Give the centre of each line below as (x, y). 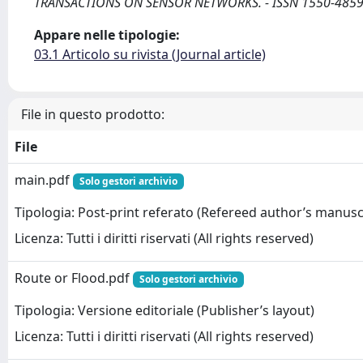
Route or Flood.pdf (74, 278)
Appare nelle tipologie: (107, 35)
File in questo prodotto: (93, 114)
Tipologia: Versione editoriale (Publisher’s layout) (164, 311)
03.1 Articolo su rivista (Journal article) (150, 54)
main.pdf (44, 180)
